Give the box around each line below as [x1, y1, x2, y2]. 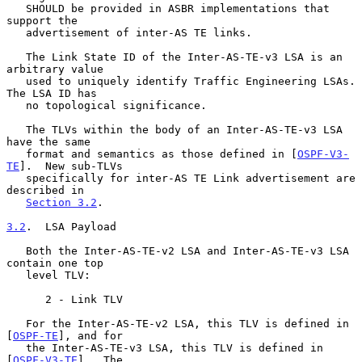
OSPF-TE [13, 329, 58, 342]
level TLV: [6, 268, 26, 281]
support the [6, 14, 78, 27]
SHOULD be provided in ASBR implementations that [6, 2, 26, 15]
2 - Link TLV [6, 293, 45, 305]
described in [6, 183, 84, 196]
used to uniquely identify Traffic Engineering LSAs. [6, 74, 26, 87]
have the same [6, 135, 90, 148]
